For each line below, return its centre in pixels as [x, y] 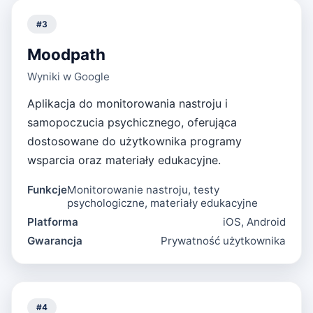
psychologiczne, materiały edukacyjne [163, 203]
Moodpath [67, 54]
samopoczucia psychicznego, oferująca [132, 123]
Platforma [53, 222]
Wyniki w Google [69, 77]
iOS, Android [254, 222]
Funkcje [48, 190]
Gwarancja [55, 241]
